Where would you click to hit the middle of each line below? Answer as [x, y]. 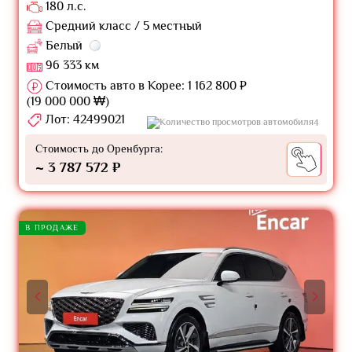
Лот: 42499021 [84, 119]
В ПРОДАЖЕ [52, 228]
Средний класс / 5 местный [122, 26]
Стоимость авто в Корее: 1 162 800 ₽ [145, 85]
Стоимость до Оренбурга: [99, 149]
